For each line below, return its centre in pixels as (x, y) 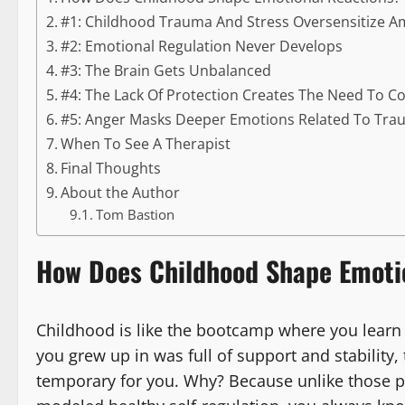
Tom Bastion (135, 214)
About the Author (121, 192)
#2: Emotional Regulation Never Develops (202, 46)
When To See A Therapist (146, 143)
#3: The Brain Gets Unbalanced (166, 70)
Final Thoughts (111, 168)
